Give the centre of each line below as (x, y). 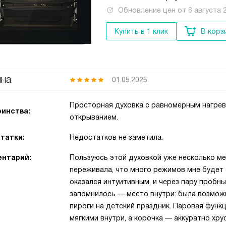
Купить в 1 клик (141, 31)
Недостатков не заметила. (116, 137)
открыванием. (94, 117)
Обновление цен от (153, 10)
